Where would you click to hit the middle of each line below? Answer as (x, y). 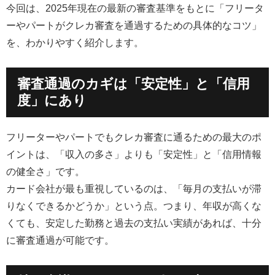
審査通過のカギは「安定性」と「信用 (133, 84)
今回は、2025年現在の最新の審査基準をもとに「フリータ (135, 8)
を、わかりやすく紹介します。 (75, 42)
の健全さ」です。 (45, 171)
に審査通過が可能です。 (60, 240)
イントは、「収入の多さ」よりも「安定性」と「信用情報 (134, 154)
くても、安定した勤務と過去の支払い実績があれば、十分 (134, 223)
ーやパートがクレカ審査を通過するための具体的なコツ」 (134, 25)
